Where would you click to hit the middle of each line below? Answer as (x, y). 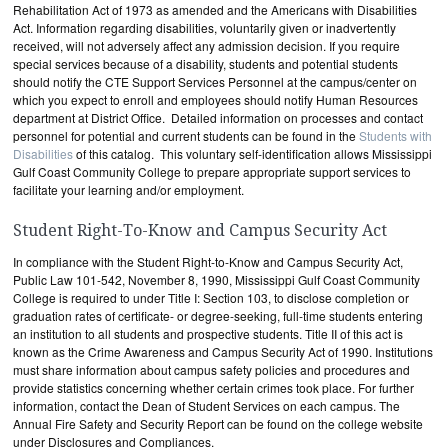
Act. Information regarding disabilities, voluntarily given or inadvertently (204, 27)
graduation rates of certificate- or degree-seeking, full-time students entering (218, 315)
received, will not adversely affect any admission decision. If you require (206, 45)
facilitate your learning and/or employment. (128, 189)
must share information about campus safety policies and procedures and (211, 369)
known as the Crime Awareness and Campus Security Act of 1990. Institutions (223, 351)
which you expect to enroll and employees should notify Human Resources (215, 99)
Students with (395, 135)
